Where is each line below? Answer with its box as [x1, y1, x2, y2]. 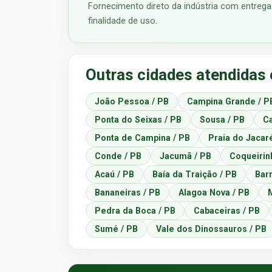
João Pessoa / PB [95, 96, 169, 106]
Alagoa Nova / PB [178, 187, 250, 197]
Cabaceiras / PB [194, 205, 260, 216]
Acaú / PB [95, 169, 134, 179]
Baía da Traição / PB [152, 169, 237, 179]
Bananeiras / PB [95, 187, 160, 197]
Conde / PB [95, 151, 141, 161]
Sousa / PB [200, 114, 245, 124]
